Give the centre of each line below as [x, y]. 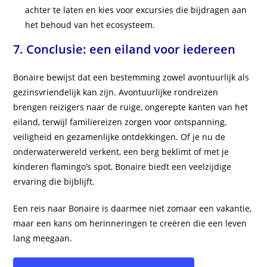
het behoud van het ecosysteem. [90, 25]
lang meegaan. [43, 238]
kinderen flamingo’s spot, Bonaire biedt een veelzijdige [122, 167]
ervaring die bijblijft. [54, 182]
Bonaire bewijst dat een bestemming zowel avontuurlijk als [131, 77]
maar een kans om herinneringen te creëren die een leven [130, 223]
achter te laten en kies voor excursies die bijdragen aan [136, 10]
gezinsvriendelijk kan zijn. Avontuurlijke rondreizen [116, 92]
